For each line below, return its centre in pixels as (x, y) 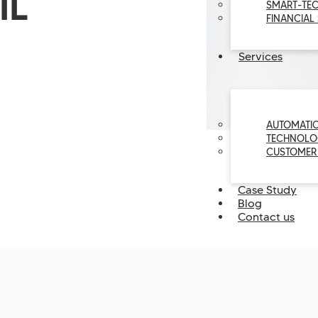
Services (261, 56)
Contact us (266, 217)
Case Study (267, 190)
